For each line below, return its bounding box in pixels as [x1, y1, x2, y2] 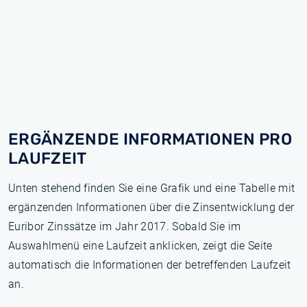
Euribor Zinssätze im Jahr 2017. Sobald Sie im [8, 220, 241, 233]
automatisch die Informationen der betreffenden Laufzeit [8, 258, 291, 271]
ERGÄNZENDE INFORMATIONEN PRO [8, 130, 292, 149]
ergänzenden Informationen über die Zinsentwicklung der [8, 201, 295, 214]
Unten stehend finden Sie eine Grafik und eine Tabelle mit [8, 182, 295, 195]
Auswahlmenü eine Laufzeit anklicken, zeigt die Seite [8, 239, 273, 252]
